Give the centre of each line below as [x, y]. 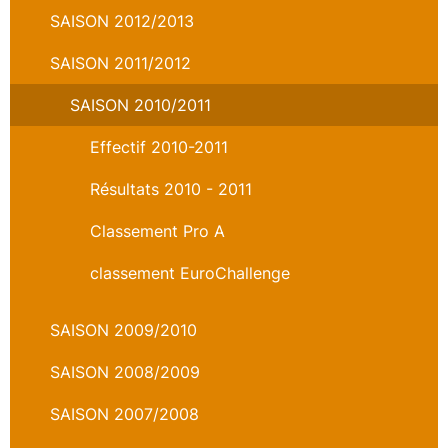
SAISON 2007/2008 [124, 414]
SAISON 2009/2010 [123, 330]
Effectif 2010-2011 [159, 147]
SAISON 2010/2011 [140, 105]
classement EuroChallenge [190, 273]
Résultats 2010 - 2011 [171, 189]
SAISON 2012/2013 [122, 21]
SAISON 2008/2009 [125, 372]
